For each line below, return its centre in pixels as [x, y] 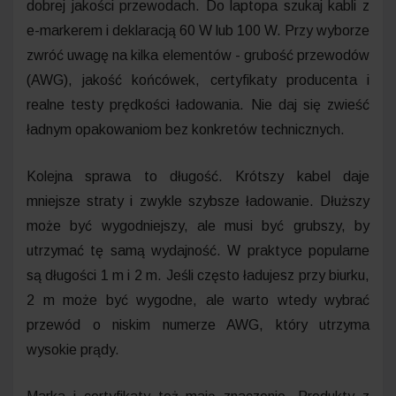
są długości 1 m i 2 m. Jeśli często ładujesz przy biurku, [198, 275]
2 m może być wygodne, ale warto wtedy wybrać [198, 300]
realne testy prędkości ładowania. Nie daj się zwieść [198, 104]
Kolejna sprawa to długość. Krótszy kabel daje [198, 176]
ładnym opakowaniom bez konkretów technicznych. [186, 129]
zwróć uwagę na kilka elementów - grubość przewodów [198, 55]
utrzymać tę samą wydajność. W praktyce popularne [198, 250]
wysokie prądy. [73, 349]
